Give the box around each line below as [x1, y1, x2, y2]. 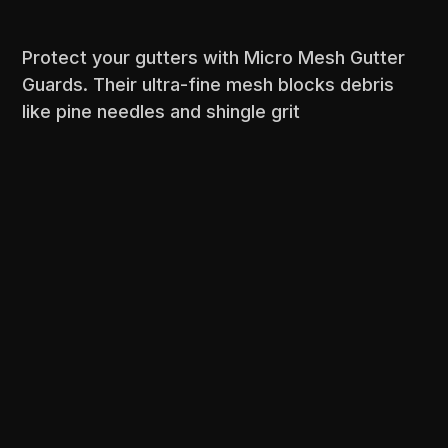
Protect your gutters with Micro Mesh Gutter [22, 47, 406, 69]
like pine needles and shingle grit [22, 101, 301, 123]
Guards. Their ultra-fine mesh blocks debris [22, 74, 395, 96]
